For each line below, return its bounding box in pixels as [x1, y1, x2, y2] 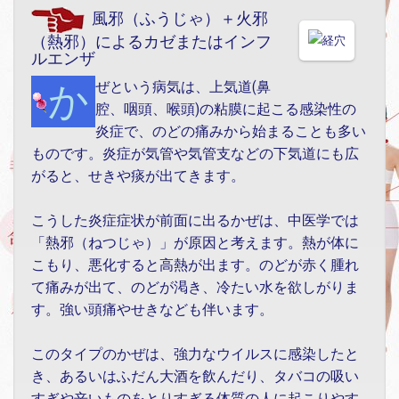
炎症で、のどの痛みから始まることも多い [95, 123, 366, 141]
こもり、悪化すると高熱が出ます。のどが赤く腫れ [31, 256, 359, 274]
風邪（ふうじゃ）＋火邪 [85, 9, 268, 28]
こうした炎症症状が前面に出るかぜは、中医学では [31, 212, 359, 230]
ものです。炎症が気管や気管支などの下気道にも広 [31, 145, 359, 163]
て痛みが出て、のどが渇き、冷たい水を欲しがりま [31, 279, 359, 297]
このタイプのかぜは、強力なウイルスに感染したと [31, 346, 359, 363]
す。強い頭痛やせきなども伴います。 [31, 301, 273, 319]
